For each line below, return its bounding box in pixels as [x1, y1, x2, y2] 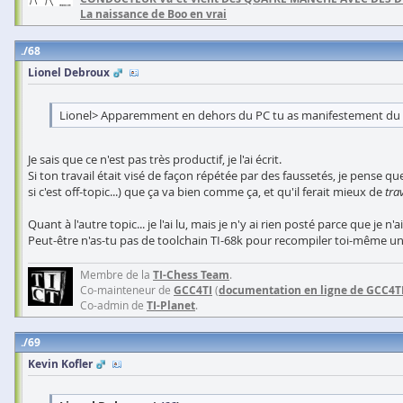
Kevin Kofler [28, 356, 93, 372]
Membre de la [80, 267, 153, 282]
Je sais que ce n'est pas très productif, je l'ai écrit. [28, 151, 282, 167]
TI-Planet [147, 298, 195, 313]
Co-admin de [80, 298, 147, 312]
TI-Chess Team [153, 267, 229, 282]
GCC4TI [174, 282, 212, 298]
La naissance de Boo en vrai [80, 6, 227, 22]
